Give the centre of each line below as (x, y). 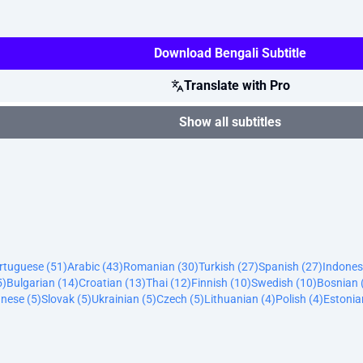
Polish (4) (299, 299)
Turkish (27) (228, 267)
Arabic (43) (95, 267)
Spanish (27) (290, 267)
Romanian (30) (161, 267)
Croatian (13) (112, 283)
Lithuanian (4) (240, 299)
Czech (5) (180, 299)
